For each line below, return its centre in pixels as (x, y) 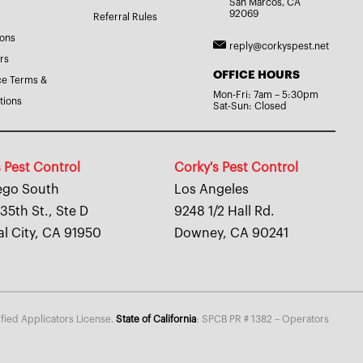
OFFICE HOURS (257, 75)
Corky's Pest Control (237, 168)
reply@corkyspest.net (280, 47)
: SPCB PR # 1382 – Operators (263, 320)
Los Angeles (212, 190)
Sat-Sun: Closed (250, 107)
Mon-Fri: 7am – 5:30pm (266, 95)
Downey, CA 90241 (232, 234)
